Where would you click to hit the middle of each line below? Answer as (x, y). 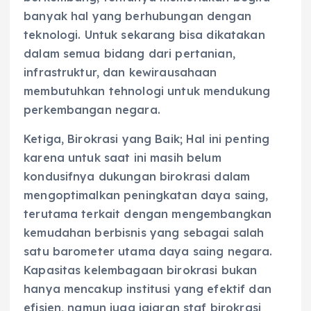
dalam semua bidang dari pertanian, (129, 54)
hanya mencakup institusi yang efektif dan (148, 288)
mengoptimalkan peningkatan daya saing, (146, 195)
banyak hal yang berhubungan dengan (137, 16)
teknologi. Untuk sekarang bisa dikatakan (144, 35)
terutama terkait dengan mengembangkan (148, 213)
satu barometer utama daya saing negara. (148, 251)
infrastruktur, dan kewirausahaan (120, 73)
